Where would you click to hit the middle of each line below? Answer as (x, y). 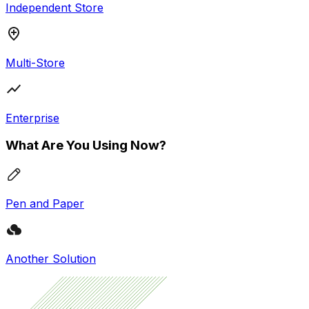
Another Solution (51, 258)
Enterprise (32, 118)
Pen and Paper (45, 203)
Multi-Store (35, 62)
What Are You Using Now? (86, 146)
